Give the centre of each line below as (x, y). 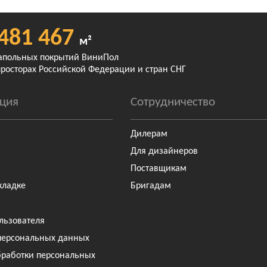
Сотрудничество (173, 102)
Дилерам (149, 134)
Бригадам (150, 186)
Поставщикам (158, 169)
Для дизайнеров (164, 151)
